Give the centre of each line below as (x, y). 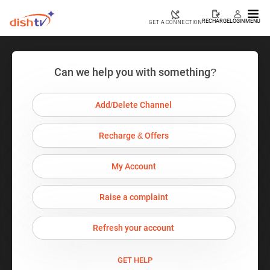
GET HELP (135, 260)
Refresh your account (134, 228)
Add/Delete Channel (134, 105)
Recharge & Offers (133, 136)
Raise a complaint (133, 197)
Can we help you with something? (135, 72)
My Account (133, 166)
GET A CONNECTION (175, 22)
